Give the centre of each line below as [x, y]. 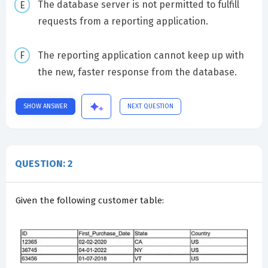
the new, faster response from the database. [137, 72]
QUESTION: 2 [44, 163]
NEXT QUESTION [150, 106]
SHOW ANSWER [45, 106]
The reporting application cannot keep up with [141, 55]
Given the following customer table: [90, 200]
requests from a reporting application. [123, 21]
